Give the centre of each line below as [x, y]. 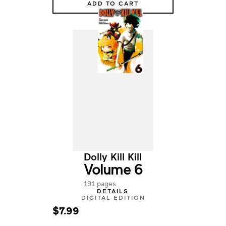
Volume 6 [113, 168]
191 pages [100, 183]
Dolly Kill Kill [113, 156]
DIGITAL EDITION [113, 197]
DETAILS [113, 191]
